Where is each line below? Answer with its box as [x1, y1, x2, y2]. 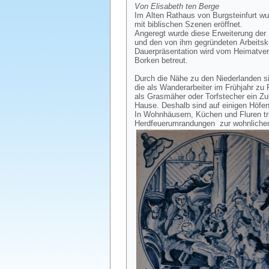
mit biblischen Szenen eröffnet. [134, 20, 243, 29]
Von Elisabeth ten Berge [134, 2, 219, 11]
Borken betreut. [134, 56, 188, 65]
